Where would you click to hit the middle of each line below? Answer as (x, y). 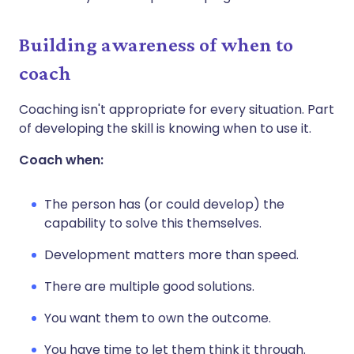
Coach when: (61, 160)
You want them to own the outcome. (158, 318)
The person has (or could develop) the (164, 204)
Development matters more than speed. (171, 254)
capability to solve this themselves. (153, 223)
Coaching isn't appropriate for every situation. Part (177, 109)
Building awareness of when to (156, 44)
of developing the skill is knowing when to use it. (165, 128)
